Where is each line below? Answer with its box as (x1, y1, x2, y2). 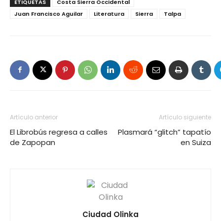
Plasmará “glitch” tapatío (118, 126, 211, 137)
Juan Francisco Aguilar (14, 9, 83, 18)
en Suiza (181, 137, 211, 147)
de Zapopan (10, 137, 55, 147)
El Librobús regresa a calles (10, 126, 108, 137)
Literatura (94, 9, 124, 18)
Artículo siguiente (159, 112, 211, 121)
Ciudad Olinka (82, 209, 139, 220)
